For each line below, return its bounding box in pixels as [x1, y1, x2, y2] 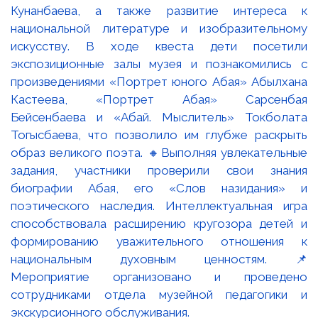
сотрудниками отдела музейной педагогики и [11, 287, 307, 302]
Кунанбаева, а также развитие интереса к [11, 3, 307, 18]
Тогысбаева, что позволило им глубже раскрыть [11, 127, 307, 142]
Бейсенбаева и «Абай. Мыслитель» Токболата [11, 109, 307, 124]
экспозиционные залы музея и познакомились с [11, 56, 307, 71]
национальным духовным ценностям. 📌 [11, 251, 307, 266]
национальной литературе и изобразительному [11, 21, 307, 35]
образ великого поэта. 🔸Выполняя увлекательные [11, 145, 307, 160]
